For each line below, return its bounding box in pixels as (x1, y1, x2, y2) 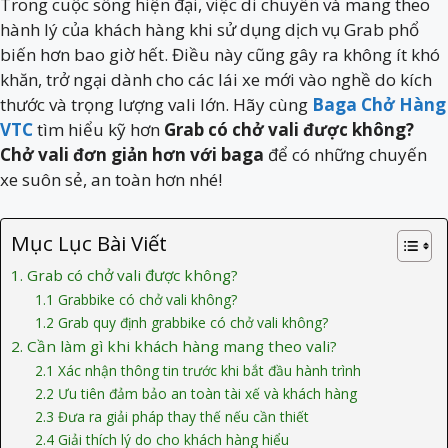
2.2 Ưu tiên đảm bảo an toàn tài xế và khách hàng (35, 383, 358, 403)
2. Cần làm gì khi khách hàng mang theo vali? (11, 335, 341, 356)
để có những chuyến (268, 143, 427, 166)
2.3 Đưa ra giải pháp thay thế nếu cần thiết (35, 406, 310, 426)
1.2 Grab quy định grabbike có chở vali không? (35, 312, 329, 332)
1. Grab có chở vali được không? (11, 264, 238, 285)
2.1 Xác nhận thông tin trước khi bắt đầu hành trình (35, 360, 362, 380)
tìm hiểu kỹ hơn (33, 118, 164, 141)
